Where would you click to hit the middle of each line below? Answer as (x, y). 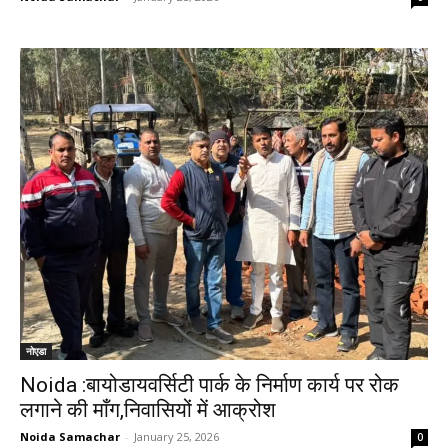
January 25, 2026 (176, 436)
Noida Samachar (70, 436)
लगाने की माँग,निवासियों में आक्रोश (148, 409)
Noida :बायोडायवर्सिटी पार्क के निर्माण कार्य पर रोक (209, 384)
